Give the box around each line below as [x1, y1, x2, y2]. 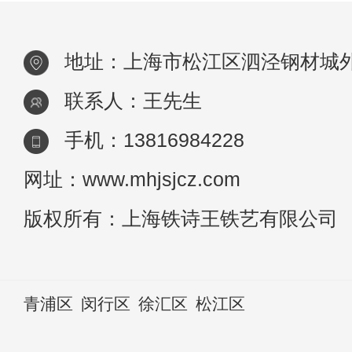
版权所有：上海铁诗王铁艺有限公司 [24, 207, 338, 229]
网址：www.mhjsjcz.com [24, 168, 240, 190]
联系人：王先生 [64, 90, 202, 112]
